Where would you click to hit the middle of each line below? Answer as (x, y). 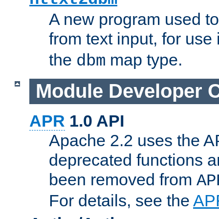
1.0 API (95, 120)
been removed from (123, 179)
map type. (144, 60)
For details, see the (121, 200)
